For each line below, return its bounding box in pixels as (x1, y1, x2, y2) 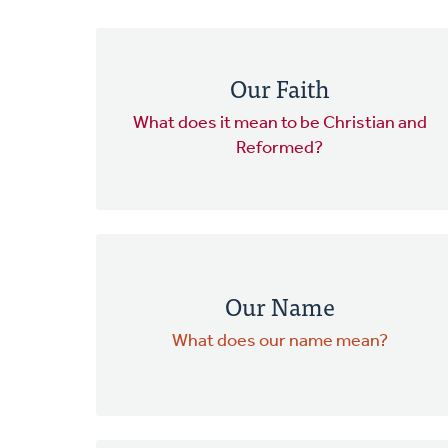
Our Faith (230, 67, 330, 107)
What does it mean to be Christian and (132, 113, 427, 133)
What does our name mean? (171, 332, 388, 352)
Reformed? (236, 138, 324, 158)
